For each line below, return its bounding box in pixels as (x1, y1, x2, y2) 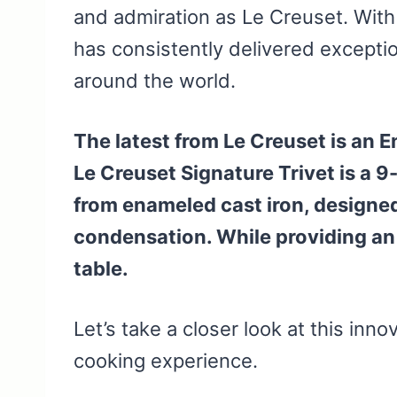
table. (74, 256, 128, 280)
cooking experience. (74, 348, 258, 372)
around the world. (74, 68, 236, 92)
